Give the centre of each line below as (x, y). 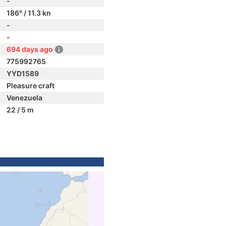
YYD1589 (23, 73)
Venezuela (24, 98)
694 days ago (30, 49)
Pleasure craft (31, 86)
